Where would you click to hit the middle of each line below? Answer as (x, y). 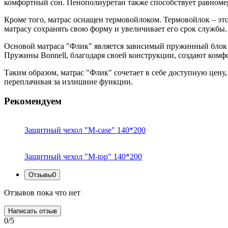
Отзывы (40, 175)
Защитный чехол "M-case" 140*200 (85, 130)
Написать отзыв (33, 211)
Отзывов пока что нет (42, 193)
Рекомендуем (33, 101)
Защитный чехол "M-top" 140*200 (83, 157)
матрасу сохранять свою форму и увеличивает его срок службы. (116, 28)
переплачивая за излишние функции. (68, 81)
